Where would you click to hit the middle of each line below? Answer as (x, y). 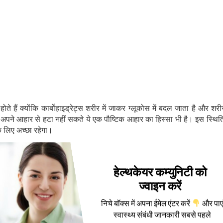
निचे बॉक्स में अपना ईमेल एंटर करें (146, 203)
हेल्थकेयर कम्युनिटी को (160, 171)
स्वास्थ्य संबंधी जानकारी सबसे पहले (162, 215)
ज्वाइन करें (160, 185)
